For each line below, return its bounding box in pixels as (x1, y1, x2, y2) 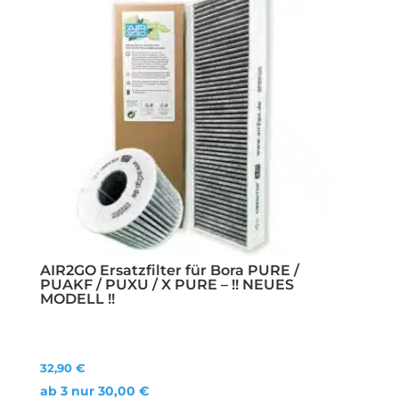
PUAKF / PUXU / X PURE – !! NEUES (40, 276, 295, 294)
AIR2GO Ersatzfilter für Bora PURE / (40, 262, 300, 280)
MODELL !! (40, 290, 116, 308)
